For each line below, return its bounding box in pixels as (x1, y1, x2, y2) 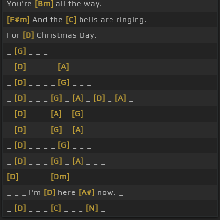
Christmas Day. (34, 30, 97, 40)
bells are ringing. (77, 15, 147, 25)
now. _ (95, 188, 124, 197)
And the (30, 15, 66, 25)
